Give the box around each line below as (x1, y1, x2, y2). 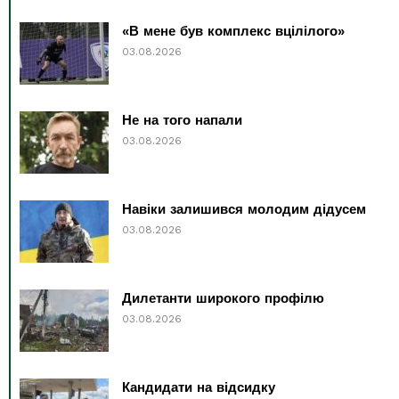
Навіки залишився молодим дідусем (122, 200, 366, 217)
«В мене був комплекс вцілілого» (122, 22, 345, 39)
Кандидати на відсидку (122, 379, 275, 395)
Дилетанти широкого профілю (122, 289, 324, 306)
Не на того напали (122, 111, 242, 128)
